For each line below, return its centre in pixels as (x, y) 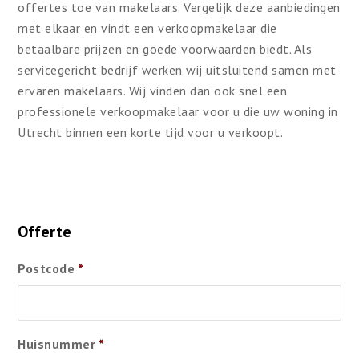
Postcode (46, 269)
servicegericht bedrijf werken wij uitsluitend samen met (177, 70)
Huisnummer (57, 344)
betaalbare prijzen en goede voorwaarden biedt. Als (165, 49)
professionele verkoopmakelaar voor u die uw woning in (178, 112)
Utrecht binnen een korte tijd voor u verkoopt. (151, 133)
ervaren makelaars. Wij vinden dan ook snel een (153, 91)
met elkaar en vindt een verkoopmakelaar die (147, 28)
